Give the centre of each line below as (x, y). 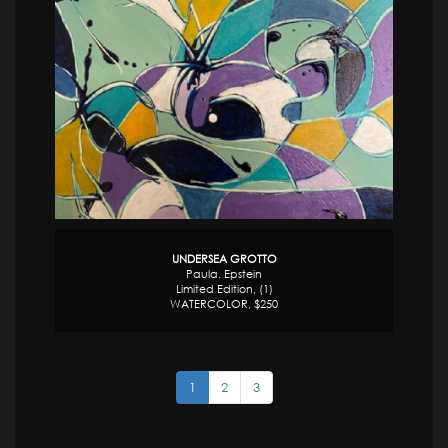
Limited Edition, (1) (224, 288)
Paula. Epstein (224, 273)
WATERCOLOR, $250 (224, 303)
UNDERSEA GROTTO (224, 258)
